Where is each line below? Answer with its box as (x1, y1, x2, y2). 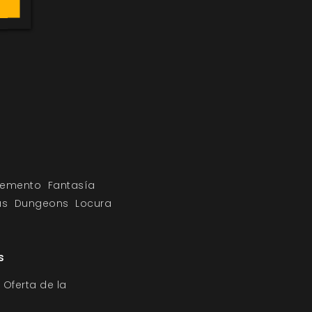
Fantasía (47, 178, 95, 192)
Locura (75, 196, 111, 210)
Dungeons (14, 196, 69, 210)
